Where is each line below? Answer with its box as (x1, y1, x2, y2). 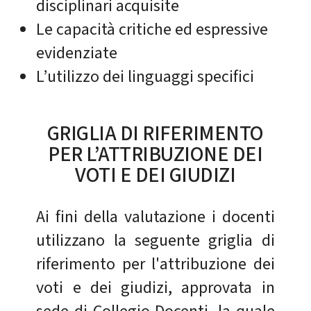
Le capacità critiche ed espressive (36, 17, 269, 42)
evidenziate (36, 41, 118, 66)
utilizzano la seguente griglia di (36, 228, 275, 253)
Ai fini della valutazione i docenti (36, 204, 275, 229)
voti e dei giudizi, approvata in (36, 275, 275, 300)
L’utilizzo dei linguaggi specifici (36, 65, 255, 90)
